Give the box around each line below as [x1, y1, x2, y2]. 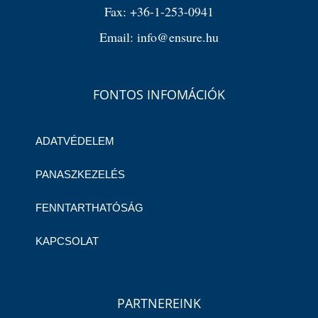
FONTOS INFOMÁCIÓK [93, 85, 225, 103]
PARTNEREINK [117, 294, 201, 312]
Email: [99, 28, 137, 45]
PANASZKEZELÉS [35, 168, 125, 180]
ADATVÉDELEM [35, 134, 114, 147]
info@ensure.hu [137, 28, 219, 45]
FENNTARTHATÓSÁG [35, 201, 143, 214]
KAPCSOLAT [35, 234, 99, 247]
